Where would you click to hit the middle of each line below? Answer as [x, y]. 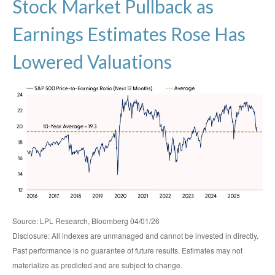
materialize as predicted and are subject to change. [98, 265]
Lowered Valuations [92, 62]
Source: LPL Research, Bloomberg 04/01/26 [86, 220]
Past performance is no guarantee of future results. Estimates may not [127, 250]
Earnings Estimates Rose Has [129, 34]
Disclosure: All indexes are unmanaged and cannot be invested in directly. [135, 235]
